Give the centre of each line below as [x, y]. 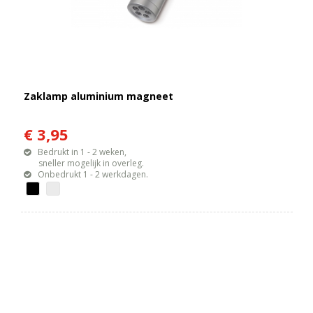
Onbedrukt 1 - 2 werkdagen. [93, 174]
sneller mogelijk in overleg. [84, 163]
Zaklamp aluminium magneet [99, 96]
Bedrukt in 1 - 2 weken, [82, 152]
